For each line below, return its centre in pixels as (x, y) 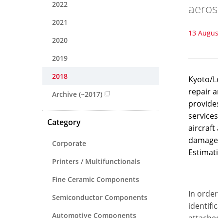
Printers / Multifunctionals (96, 161)
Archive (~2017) (77, 94)
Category (64, 122)
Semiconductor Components (100, 197)
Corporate (69, 143)
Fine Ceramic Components (96, 179)
